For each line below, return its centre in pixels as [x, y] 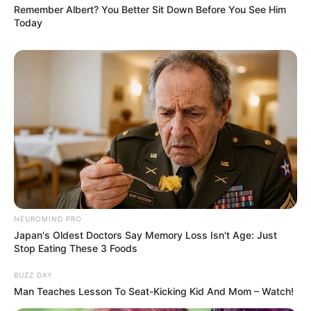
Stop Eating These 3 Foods [76, 249]
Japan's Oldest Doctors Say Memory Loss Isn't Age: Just [145, 235]
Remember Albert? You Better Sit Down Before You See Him [150, 9]
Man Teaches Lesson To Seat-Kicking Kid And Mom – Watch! [154, 292]
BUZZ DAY [33, 275]
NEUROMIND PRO [48, 219]
